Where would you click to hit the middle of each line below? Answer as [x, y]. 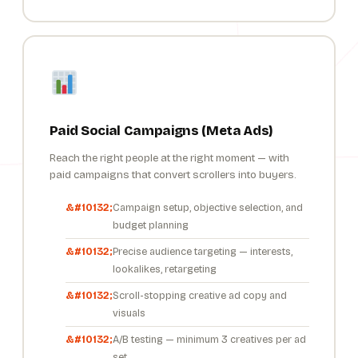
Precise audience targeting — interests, [202, 252]
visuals [129, 313]
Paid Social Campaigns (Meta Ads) [161, 131]
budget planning [150, 225]
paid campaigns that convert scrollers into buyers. [173, 175]
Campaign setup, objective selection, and [207, 208]
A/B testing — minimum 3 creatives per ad [209, 340]
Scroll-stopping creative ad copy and [199, 296]
